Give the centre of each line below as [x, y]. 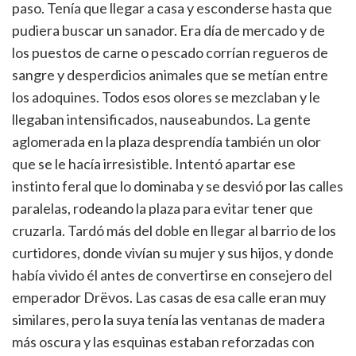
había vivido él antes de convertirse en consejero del [172, 275]
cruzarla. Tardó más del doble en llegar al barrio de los [174, 230]
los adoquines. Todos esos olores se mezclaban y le [166, 97]
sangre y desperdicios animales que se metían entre [170, 75]
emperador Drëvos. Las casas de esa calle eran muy [169, 297]
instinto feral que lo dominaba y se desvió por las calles [178, 186]
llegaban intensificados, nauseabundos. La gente [161, 119]
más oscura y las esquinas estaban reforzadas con [163, 342]
